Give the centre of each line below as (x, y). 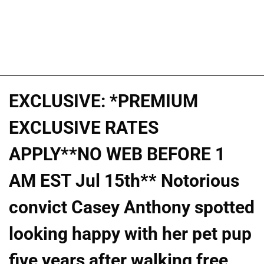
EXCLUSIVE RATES (84, 127)
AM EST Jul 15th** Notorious (124, 180)
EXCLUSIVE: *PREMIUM (103, 101)
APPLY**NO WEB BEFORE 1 (117, 154)
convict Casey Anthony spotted (132, 207)
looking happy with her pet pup (130, 233)
